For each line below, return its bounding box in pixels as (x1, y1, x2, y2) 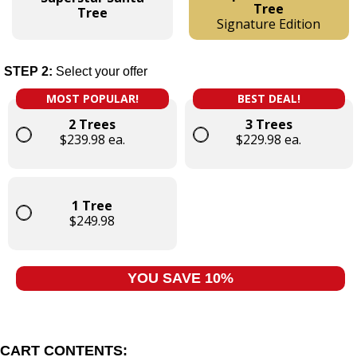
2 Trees (69, 115, 116, 133)
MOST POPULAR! (45, 90, 139, 106)
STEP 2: (4, 64, 56, 78)
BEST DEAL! (237, 90, 300, 106)
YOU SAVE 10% (127, 269, 233, 286)
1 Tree (72, 196, 113, 214)
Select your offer (56, 64, 147, 78)
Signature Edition (217, 14, 321, 33)
